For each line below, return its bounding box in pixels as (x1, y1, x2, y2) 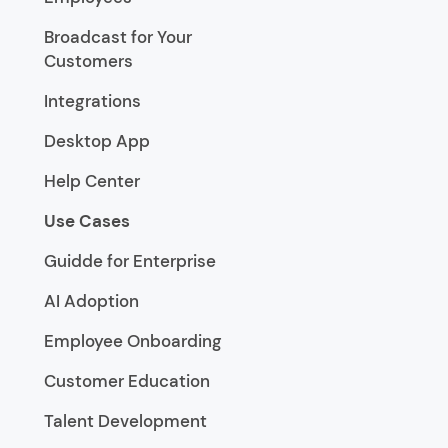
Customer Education (44, 370, 210, 392)
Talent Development (44, 410, 207, 432)
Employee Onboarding (44, 330, 222, 352)
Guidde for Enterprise (44, 250, 216, 272)
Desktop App (44, 130, 150, 152)
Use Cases (44, 210, 130, 232)
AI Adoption (44, 290, 139, 312)
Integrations (44, 90, 141, 112)
